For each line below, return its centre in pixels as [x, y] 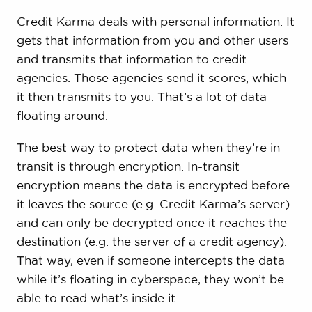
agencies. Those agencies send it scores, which [151, 78]
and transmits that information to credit [131, 59]
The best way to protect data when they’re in [148, 148]
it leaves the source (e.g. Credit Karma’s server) [153, 204]
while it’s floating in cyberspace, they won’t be [150, 279]
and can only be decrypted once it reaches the [151, 223]
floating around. [62, 116]
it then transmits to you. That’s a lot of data [141, 97]
